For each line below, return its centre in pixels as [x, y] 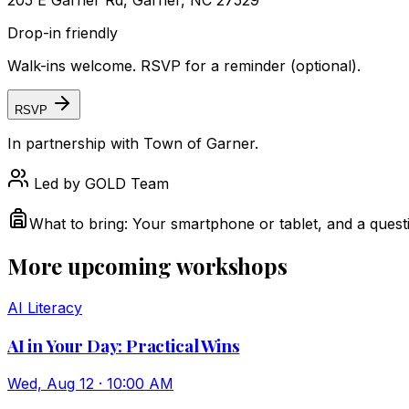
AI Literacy [45, 308]
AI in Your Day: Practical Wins [124, 345]
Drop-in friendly [63, 33]
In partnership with [75, 144]
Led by [57, 184]
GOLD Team [127, 184]
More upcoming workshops [147, 266]
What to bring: [79, 224]
